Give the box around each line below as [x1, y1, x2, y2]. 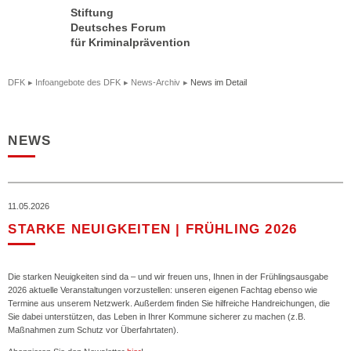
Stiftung [71, 5, 114, 19]
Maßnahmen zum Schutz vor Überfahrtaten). [8, 324, 179, 335]
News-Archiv [131, 78, 181, 88]
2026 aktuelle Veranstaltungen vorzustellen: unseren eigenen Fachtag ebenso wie [8, 284, 318, 295]
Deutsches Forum [71, 20, 166, 34]
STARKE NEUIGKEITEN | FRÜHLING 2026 [8, 221, 298, 237]
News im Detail [190, 78, 248, 88]
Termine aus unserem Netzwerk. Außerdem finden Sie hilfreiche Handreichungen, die [8, 298, 331, 308]
